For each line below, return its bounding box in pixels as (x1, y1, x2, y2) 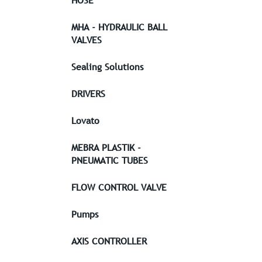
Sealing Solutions (71, 60, 143, 73)
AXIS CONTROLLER (71, 235, 147, 247)
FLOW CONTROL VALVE (71, 181, 167, 194)
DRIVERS (71, 87, 105, 100)
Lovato (71, 114, 99, 127)
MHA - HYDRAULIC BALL (71, 20, 167, 33)
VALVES (71, 33, 102, 46)
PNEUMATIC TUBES (71, 154, 148, 167)
